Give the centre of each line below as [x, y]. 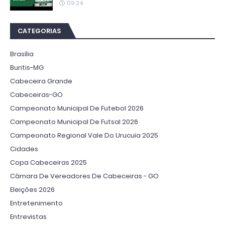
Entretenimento [36, 203]
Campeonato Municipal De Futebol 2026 [77, 108]
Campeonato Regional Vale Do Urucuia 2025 [84, 135]
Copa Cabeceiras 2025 [48, 162]
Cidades [24, 149]
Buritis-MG [27, 67]
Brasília [22, 54]
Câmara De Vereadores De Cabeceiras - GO [84, 176]
